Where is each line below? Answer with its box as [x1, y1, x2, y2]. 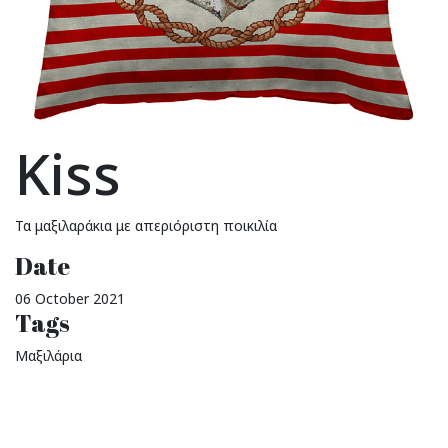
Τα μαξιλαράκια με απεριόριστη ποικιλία [15, 216, 277, 235]
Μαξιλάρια [15, 346, 82, 365]
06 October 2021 [15, 289, 125, 308]
